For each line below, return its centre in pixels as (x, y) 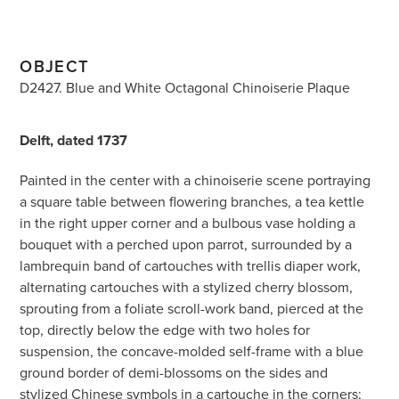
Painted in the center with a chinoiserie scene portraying (195, 180)
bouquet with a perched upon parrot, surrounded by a (186, 244)
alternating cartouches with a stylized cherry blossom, (187, 287)
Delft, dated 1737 (74, 141)
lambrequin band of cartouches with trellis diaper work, (191, 266)
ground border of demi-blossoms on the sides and (174, 373)
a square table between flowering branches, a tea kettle (192, 202)
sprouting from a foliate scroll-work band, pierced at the (192, 309)
